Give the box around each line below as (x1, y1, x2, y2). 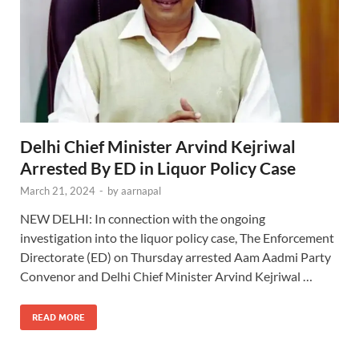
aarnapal (121, 184, 161, 198)
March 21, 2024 (20, 184, 95, 198)
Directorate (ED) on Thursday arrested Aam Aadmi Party (20, 249, 331, 265)
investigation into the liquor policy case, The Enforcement (20, 230, 334, 246)
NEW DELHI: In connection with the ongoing (20, 211, 265, 227)
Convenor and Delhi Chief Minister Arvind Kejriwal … (20, 268, 313, 284)
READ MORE (32, 312, 85, 324)
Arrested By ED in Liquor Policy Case (20, 158, 296, 179)
